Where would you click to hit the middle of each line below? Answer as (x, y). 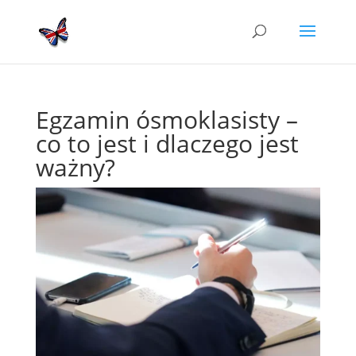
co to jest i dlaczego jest (167, 143)
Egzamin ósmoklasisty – (166, 120)
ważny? (75, 167)
